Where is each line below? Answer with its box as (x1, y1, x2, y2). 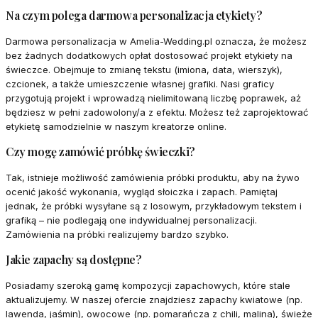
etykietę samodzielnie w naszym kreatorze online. (6, 121, 226, 133)
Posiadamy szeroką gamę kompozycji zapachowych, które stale (6, 280, 290, 292)
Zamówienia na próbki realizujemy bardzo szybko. (6, 229, 229, 241)
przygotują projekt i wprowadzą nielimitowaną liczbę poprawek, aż (6, 92, 301, 104)
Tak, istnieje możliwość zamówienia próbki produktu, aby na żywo (6, 172, 300, 184)
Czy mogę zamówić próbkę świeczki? (6, 144, 195, 160)
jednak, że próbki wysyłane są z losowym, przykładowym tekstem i (6, 200, 302, 212)
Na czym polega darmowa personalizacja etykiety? (6, 8, 263, 23)
